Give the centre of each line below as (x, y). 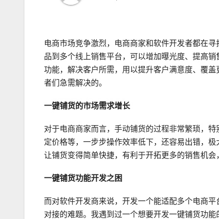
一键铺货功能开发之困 (83, 178)
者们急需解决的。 (75, 83)
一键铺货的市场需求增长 (87, 106)
